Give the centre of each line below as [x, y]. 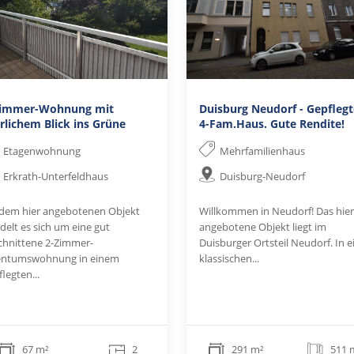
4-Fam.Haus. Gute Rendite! [272, 123]
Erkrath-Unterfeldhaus [55, 176]
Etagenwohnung [41, 151]
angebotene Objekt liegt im [263, 226]
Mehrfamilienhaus [263, 151]
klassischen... [229, 258]
